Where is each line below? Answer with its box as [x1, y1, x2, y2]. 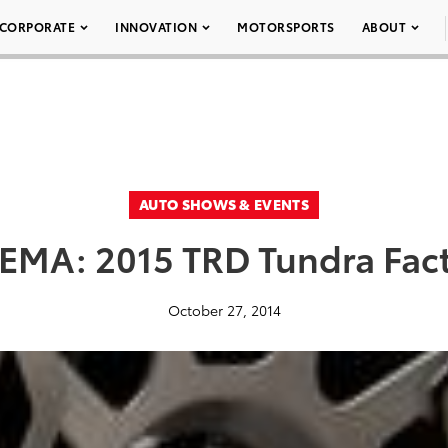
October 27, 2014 [167, 300, 281, 320]
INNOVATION [115, 18, 197, 35]
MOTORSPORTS [237, 18, 335, 35]
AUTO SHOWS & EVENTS [139, 194, 309, 214]
